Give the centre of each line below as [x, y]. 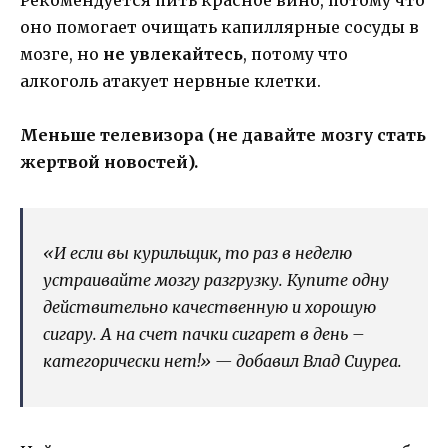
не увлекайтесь [173, 54]
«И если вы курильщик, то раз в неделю [197, 253]
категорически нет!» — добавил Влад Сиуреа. [222, 361]
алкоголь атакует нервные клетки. [170, 81]
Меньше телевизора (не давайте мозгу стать [223, 135]
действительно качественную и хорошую [209, 307]
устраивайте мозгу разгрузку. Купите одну [216, 280]
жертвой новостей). [109, 162]
